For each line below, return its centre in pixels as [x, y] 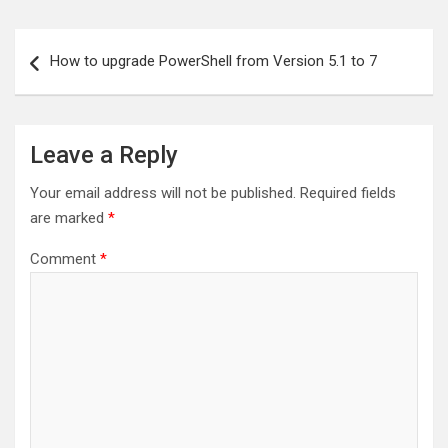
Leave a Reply [104, 155]
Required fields [348, 193]
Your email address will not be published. [163, 193]
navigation [72, 76]
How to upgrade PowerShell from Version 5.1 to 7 [213, 61]
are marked [69, 218]
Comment [65, 259]
